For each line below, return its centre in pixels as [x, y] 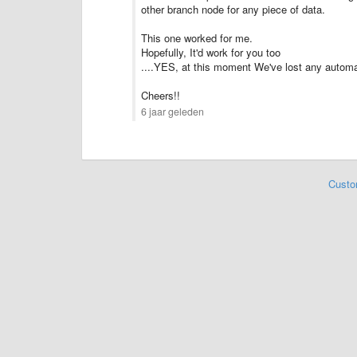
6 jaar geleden [173, 112]
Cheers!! [161, 95]
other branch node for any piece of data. [233, 9]
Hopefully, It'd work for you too [211, 52]
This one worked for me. [197, 38]
